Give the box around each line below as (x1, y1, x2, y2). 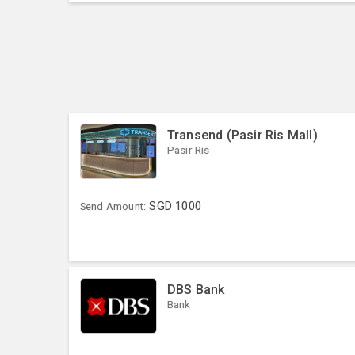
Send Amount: (79, 200, 147, 213)
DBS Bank (166, 281, 225, 297)
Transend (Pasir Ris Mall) (166, 127, 318, 143)
